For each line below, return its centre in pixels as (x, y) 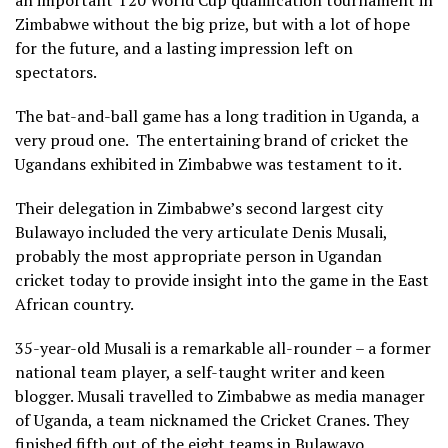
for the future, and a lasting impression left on (184, 47)
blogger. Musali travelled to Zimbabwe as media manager (220, 395)
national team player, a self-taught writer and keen (200, 371)
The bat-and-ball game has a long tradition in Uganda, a (217, 115)
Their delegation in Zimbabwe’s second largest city (199, 207)
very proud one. (71, 139)
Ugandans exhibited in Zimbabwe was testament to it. (208, 163)
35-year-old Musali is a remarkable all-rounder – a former (223, 347)
